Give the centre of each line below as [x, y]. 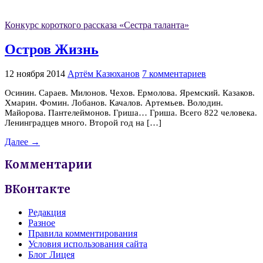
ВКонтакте [38, 190]
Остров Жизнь [52, 49]
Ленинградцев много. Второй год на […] [83, 122]
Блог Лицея [51, 254]
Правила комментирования [83, 233]
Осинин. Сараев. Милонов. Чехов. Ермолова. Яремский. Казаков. [130, 92]
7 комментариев [174, 73]
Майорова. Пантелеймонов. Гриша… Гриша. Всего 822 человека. [131, 112]
